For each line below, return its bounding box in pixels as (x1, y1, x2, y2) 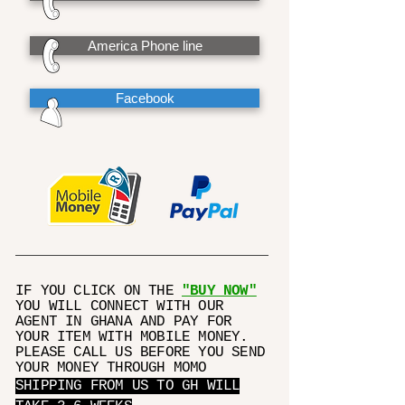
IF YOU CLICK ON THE (15, 283, 182, 299)
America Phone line (87, 38, 202, 53)
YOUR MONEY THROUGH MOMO (15, 360, 207, 376)
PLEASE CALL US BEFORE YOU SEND (15, 344, 265, 361)
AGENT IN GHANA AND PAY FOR (15, 314, 232, 330)
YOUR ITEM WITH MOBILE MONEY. (15, 329, 257, 345)
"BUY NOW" (182, 283, 257, 299)
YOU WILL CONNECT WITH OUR (15, 298, 223, 315)
